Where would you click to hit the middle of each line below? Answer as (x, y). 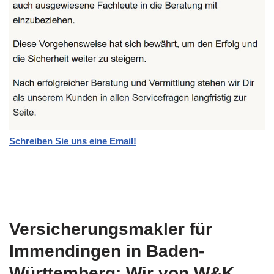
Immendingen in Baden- (107, 251)
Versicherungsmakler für (111, 229)
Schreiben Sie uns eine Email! (73, 141)
